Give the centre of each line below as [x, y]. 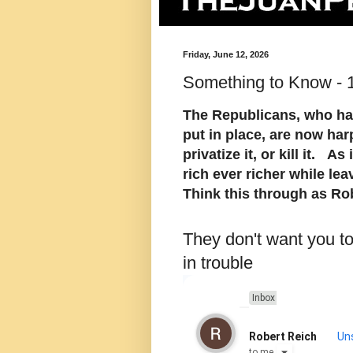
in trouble [218, 262]
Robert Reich [282, 336]
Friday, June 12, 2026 [226, 54]
